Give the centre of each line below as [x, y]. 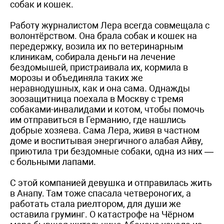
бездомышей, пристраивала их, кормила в [99, 67]
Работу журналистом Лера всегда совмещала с [110, 25]
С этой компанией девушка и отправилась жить [111, 182]
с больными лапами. [53, 161]
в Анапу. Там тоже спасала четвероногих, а [100, 193]
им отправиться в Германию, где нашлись [98, 119]
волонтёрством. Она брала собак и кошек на [103, 35]
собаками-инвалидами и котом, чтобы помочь [107, 109]
